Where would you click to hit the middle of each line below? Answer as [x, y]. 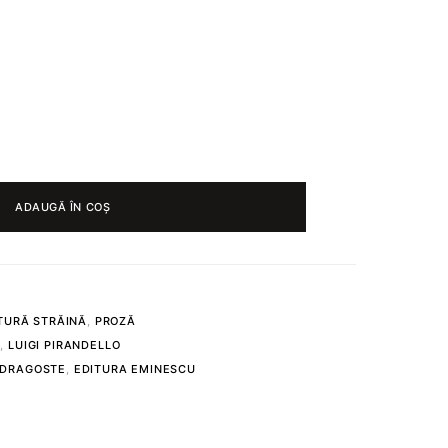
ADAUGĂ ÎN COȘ [63, 207]
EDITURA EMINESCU [134, 369]
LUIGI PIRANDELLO [64, 345]
